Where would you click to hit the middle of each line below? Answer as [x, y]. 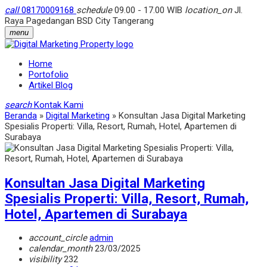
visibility [45, 260]
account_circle [58, 238]
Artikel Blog [51, 85]
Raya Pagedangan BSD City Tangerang [79, 21]
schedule [94, 10]
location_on [208, 10]
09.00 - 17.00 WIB [148, 10]
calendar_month [60, 249]
